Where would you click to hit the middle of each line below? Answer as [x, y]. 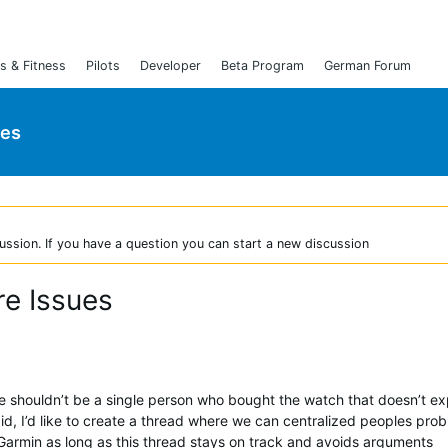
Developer [170, 65]
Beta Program [262, 65]
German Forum [367, 65]
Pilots [103, 65]
